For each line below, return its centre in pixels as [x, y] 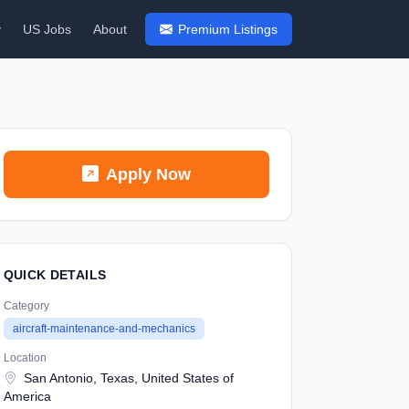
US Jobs [47, 29]
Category [26, 306]
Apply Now [148, 174]
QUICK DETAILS [55, 275]
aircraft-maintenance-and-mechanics [104, 329]
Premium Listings [228, 29]
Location [25, 358]
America [27, 396]
